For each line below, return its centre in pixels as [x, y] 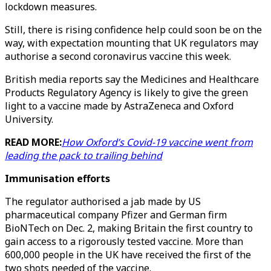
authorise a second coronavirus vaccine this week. [118, 56]
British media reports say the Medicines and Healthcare [132, 79]
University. [29, 119]
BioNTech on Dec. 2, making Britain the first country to [129, 228]
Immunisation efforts [57, 178]
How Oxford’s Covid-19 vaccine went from [157, 142]
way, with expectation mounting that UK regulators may [132, 43]
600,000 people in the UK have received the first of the [128, 255]
